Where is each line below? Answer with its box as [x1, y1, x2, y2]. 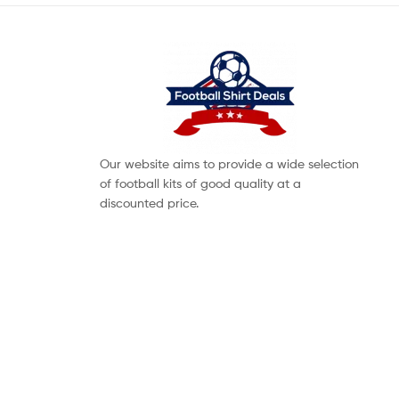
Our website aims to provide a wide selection [100, 156, 359, 172]
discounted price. [100, 195, 199, 211]
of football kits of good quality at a [100, 175, 301, 191]
